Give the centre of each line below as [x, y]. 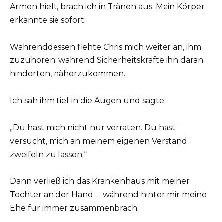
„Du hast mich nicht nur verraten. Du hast [93, 127]
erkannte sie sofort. [48, 20]
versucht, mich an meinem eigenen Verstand [99, 141]
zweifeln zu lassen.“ [48, 154]
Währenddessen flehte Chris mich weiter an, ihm [106, 47]
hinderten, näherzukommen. [68, 74]
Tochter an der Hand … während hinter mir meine [108, 194]
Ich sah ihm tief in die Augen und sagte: [88, 101]
